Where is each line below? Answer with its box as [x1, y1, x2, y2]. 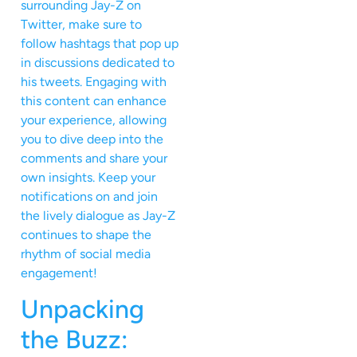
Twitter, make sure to [21, 16, 142, 32]
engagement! [21, 265, 97, 280]
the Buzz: [21, 324, 128, 355]
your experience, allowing [21, 112, 167, 127]
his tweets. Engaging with [21, 73, 167, 89]
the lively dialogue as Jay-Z [21, 207, 175, 223]
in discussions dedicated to [21, 54, 175, 70]
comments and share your [21, 150, 167, 166]
